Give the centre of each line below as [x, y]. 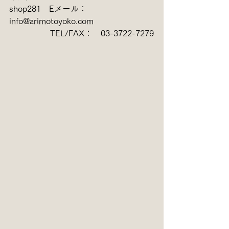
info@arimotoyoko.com [55, 21]
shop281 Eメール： [52, 8]
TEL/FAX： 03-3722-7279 [82, 33]
